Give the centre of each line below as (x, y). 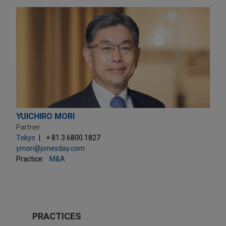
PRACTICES (57, 216)
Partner (28, 127)
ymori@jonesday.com (50, 148)
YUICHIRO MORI (45, 116)
